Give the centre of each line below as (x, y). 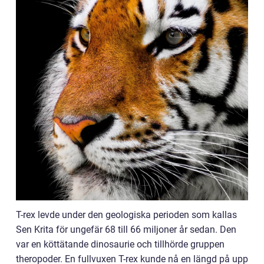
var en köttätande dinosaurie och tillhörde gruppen (120, 244)
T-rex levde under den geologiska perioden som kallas (126, 214)
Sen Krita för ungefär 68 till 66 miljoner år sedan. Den (126, 229)
